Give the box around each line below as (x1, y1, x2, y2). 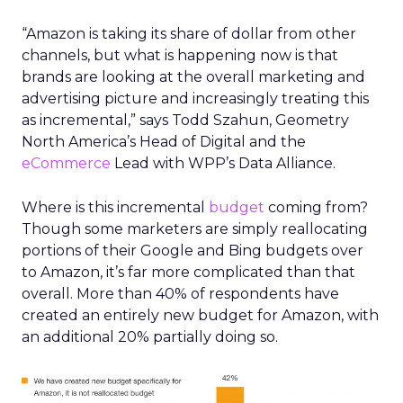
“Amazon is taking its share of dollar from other (22, 25, 356, 42)
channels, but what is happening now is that (22, 47, 338, 64)
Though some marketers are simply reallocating (22, 220, 368, 237)
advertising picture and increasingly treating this (22, 90, 369, 107)
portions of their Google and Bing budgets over (22, 242, 363, 259)
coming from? (264, 199, 368, 216)
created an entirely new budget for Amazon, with (22, 307, 379, 324)
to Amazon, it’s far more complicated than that (22, 264, 355, 281)
